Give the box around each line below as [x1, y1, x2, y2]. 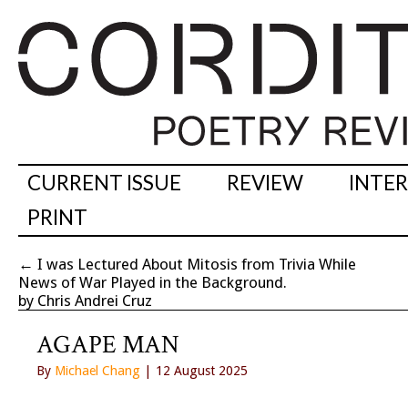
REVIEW [227, 170, 303, 196]
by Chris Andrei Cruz [18, 291, 152, 311]
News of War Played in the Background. [18, 273, 287, 292]
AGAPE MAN [36, 328, 179, 362]
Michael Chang [55, 363, 140, 379]
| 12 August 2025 [140, 363, 248, 379]
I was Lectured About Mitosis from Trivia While [37, 255, 356, 274]
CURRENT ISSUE [27, 170, 181, 196]
